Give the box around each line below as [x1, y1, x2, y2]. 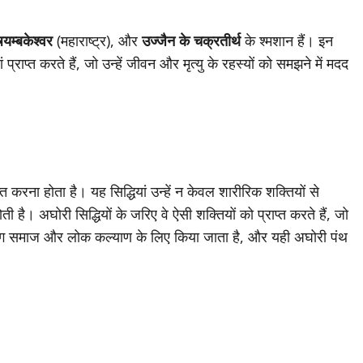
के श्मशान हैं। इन [241, 31, 333, 51]
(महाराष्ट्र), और [53, 31, 142, 51]
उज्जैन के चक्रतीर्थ [142, 31, 241, 51]
